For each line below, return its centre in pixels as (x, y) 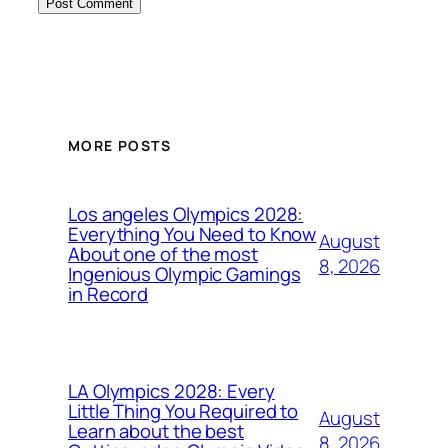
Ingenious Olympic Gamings (184, 273)
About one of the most (163, 253)
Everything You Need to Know (192, 233)
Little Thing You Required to (183, 410)
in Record (108, 293)
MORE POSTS (119, 146)
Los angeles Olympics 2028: (186, 213)
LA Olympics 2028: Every (171, 390)
